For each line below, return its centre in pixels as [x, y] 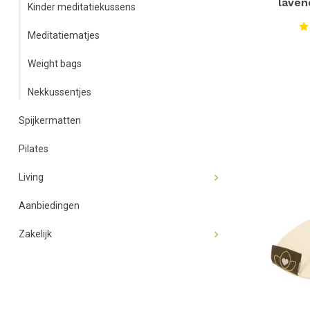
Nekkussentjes [60, 92]
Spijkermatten [50, 120]
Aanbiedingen [49, 206]
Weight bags [55, 64]
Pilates [34, 149]
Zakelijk [35, 234]
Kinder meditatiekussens [82, 7]
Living [31, 177]
